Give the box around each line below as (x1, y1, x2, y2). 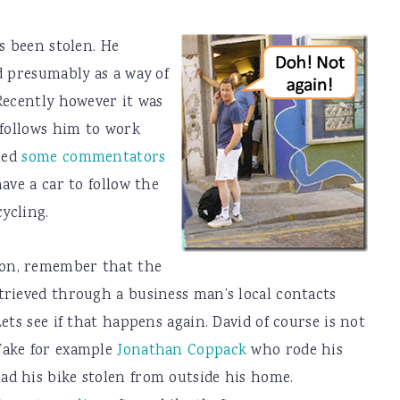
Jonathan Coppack (117, 340, 247, 362)
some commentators (21, 147, 166, 170)
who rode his (246, 340, 344, 362)
